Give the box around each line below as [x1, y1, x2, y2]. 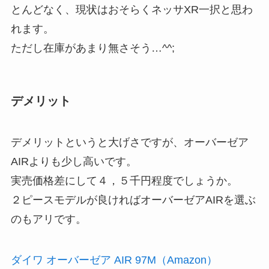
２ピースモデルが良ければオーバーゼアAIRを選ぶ [10, 194, 256, 207]
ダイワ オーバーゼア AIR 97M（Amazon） [10, 254, 217, 266]
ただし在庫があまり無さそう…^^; [10, 41, 175, 54]
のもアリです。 [10, 213, 86, 226]
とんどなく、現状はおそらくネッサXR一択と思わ [10, 3, 253, 16]
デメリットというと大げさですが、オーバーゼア [10, 136, 249, 149]
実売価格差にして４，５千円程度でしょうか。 [10, 175, 238, 187]
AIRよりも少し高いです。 [10, 156, 137, 168]
